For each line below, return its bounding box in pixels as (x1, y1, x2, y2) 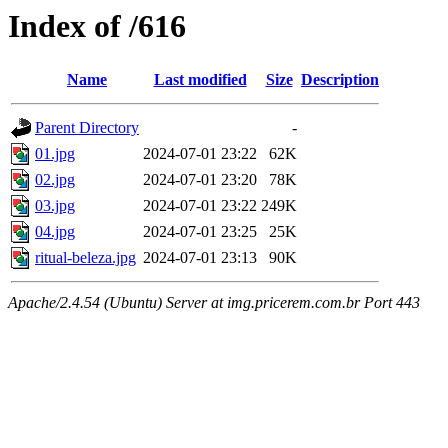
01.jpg (35, 145, 75, 163)
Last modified (153, 71, 247, 89)
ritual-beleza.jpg (35, 249, 136, 267)
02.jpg (35, 171, 75, 189)
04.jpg (35, 223, 75, 241)
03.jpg (35, 197, 75, 215)
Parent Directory (35, 119, 139, 137)
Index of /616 (8, 8, 186, 44)
